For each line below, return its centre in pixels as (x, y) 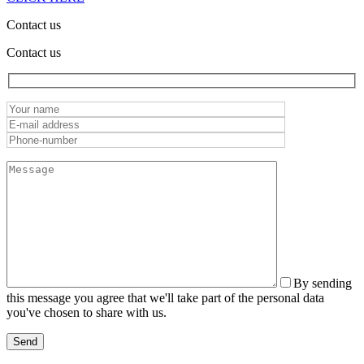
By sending (323, 284)
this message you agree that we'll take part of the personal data (165, 298)
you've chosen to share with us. (87, 313)
